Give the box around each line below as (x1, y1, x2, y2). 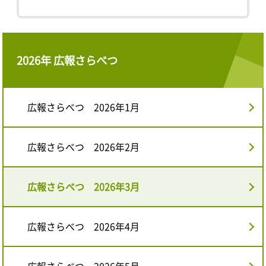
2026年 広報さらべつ (17, 52, 118, 69)
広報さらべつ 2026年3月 (27, 179, 140, 194)
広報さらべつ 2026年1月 (27, 100, 140, 115)
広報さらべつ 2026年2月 (27, 140, 140, 154)
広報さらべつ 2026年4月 (27, 219, 140, 234)
